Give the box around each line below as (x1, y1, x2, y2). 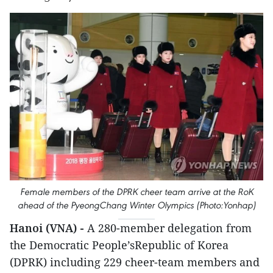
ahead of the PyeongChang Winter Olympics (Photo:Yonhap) (17, 199, 256, 211)
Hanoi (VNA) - (10, 221, 87, 236)
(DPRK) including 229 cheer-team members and (10, 255, 260, 270)
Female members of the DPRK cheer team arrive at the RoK (19, 186, 253, 198)
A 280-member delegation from (87, 221, 252, 236)
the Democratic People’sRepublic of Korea (10, 238, 229, 253)
